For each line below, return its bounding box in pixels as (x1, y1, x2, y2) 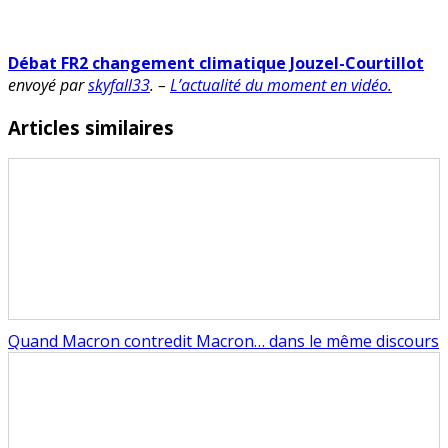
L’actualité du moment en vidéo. (170, 73, 392, 96)
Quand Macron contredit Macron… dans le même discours (8, 330, 439, 353)
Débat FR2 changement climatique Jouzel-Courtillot (8, 51, 424, 74)
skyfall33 (88, 73, 150, 96)
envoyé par (8, 73, 88, 96)
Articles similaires (8, 114, 174, 140)
